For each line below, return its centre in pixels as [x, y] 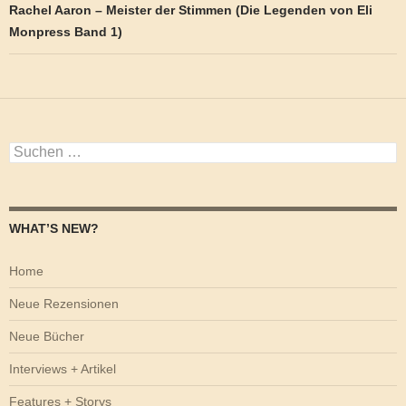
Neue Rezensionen [64, 303]
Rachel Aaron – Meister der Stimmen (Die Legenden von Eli [191, 10]
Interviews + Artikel [63, 368]
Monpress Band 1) [66, 31]
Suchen [30, 149]
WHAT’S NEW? [54, 228]
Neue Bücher [47, 336]
